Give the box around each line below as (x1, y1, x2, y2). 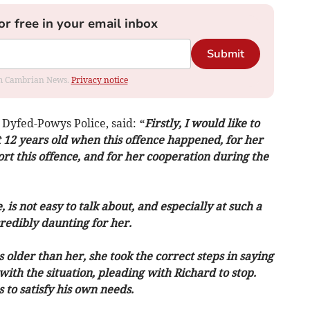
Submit (206, 46, 244, 62)
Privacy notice (71, 74, 128, 85)
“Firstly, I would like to (138, 116, 259, 130)
